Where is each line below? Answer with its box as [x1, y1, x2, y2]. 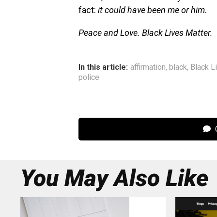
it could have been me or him [98, 5, 205, 15]
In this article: [78, 62, 128, 72]
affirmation [130, 62, 166, 72]
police [78, 73, 99, 82]
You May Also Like [20, 164, 208, 192]
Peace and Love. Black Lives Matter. [78, 28, 213, 38]
